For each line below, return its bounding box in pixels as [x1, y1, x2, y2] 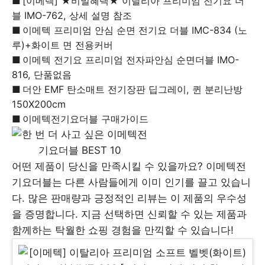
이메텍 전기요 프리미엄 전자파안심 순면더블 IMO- [22, 54, 240, 66]
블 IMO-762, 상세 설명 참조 [12, 9, 132, 21]
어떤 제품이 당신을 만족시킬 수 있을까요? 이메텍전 [12, 160, 246, 172]
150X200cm [12, 98, 66, 110]
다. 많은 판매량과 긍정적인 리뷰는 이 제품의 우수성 [12, 192, 247, 204]
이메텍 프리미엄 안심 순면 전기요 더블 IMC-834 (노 [22, 24, 248, 36]
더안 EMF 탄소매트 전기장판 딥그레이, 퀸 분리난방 [22, 83, 243, 95]
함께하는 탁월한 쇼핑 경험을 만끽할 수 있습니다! [12, 224, 234, 236]
